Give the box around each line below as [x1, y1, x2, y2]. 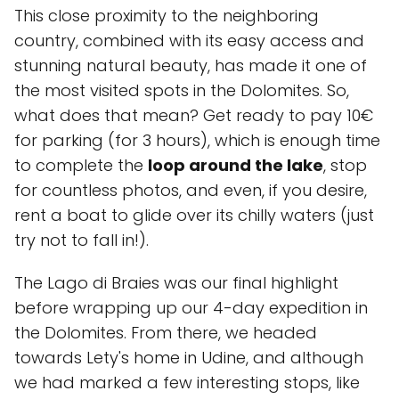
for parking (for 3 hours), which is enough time [14, 129, 380, 151]
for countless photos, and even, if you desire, [14, 179, 367, 201]
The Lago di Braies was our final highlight [14, 272, 338, 294]
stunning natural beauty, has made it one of [14, 54, 367, 77]
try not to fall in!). [14, 229, 149, 251]
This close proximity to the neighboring [14, 4, 319, 27]
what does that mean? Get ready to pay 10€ [14, 104, 373, 126]
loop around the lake [148, 154, 323, 176]
